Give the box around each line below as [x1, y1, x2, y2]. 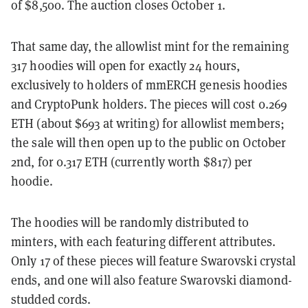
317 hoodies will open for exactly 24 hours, [11, 58, 241, 74]
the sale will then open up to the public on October [11, 135, 287, 151]
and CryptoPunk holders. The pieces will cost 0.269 [11, 96, 287, 113]
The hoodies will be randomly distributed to [11, 214, 250, 231]
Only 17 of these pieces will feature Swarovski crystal [11, 253, 296, 269]
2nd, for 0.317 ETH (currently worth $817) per [11, 154, 253, 170]
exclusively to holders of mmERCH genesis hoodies [11, 77, 287, 93]
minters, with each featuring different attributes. [11, 234, 276, 250]
